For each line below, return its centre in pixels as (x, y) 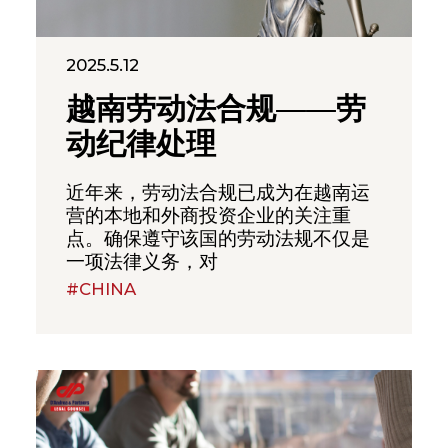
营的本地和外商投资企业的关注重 (208, 215)
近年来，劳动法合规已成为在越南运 (217, 192)
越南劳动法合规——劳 (215, 110)
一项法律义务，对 (141, 261)
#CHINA (100, 288)
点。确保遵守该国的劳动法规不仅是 (217, 238)
